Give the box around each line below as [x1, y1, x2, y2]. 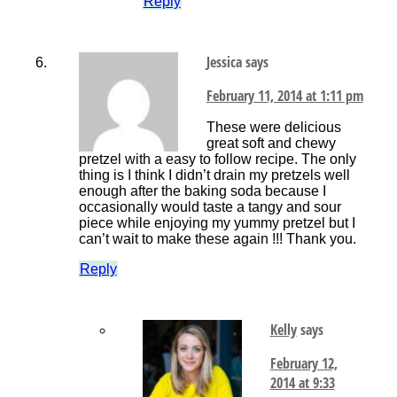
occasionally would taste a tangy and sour [78, 199, 341, 215]
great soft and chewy [206, 136, 336, 152]
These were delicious [206, 120, 341, 136]
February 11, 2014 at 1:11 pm [206, 86, 363, 106]
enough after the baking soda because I [78, 183, 326, 199]
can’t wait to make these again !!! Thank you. [78, 231, 356, 247]
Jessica [206, 52, 242, 73]
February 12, [269, 354, 338, 374]
